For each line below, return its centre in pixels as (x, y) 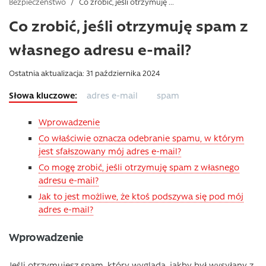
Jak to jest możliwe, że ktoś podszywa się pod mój (141, 196)
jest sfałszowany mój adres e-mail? (110, 151)
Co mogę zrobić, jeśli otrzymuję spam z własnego (139, 167)
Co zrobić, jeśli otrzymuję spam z (129, 25)
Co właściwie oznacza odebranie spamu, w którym (141, 138)
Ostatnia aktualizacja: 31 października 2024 (85, 73)
